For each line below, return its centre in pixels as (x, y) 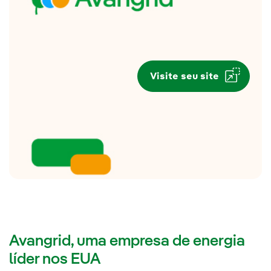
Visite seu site (184, 77)
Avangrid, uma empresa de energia (127, 241)
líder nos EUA (55, 260)
